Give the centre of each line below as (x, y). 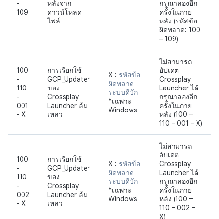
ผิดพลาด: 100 (180, 30)
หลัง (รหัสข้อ (178, 21)
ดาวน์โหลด (65, 12)
